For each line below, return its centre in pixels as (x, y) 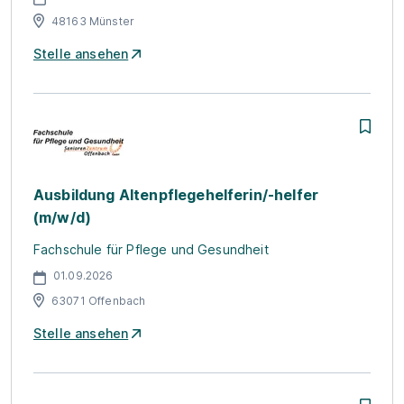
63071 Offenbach (99, 300)
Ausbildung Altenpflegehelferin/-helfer (176, 194)
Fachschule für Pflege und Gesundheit (151, 249)
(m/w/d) (63, 217)
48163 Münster (93, 21)
